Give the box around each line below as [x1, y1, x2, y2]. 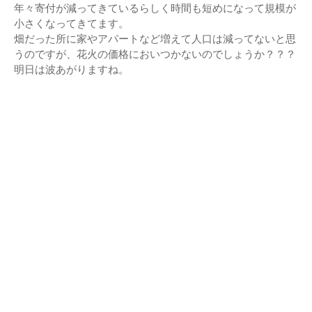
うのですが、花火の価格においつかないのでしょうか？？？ [14, 47, 296, 60]
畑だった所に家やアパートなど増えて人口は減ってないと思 [14, 32, 296, 45]
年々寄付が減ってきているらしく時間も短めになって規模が [14, 1, 296, 14]
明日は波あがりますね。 [14, 63, 129, 75]
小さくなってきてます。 [14, 17, 129, 29]
